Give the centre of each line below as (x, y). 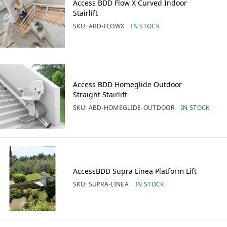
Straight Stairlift (100, 94)
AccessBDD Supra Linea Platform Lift (135, 171)
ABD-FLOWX (106, 26)
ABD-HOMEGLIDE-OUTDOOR (131, 107)
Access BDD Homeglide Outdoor (127, 84)
